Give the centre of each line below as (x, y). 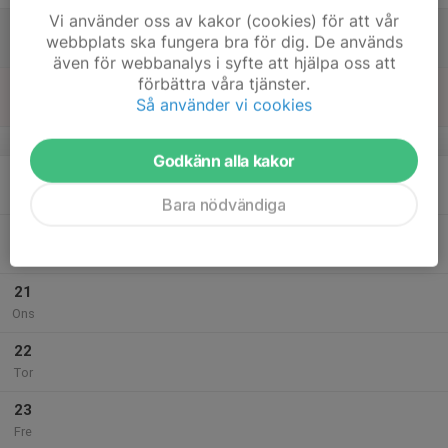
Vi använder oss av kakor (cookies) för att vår (224, 20)
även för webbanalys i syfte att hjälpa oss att (224, 62)
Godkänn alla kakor (224, 160)
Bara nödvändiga (224, 204)
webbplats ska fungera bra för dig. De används (224, 41)
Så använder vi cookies (224, 104)
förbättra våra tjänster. (224, 83)
